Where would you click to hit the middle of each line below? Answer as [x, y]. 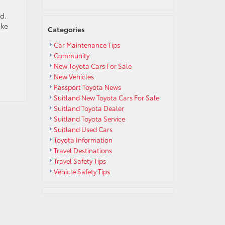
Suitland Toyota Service [89, 119]
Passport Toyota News [87, 87]
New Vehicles [74, 76]
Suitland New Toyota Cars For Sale [106, 97]
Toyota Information [83, 140]
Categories [66, 29]
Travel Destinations [83, 150]
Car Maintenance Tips [87, 45]
